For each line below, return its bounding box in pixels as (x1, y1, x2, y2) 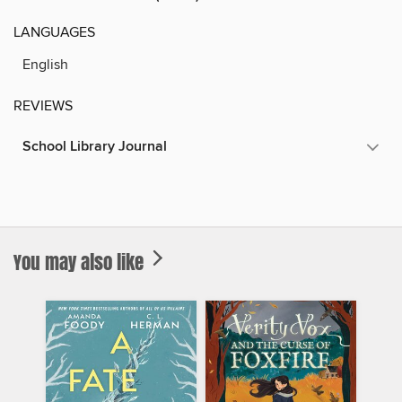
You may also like (13, 247, 148, 276)
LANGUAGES (13, 22, 95, 41)
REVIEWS (13, 96, 73, 115)
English (22, 55, 68, 74)
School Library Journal (22, 136, 167, 156)
